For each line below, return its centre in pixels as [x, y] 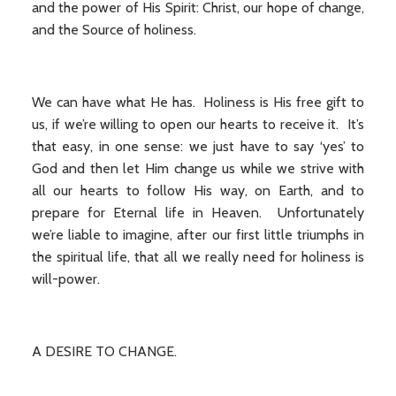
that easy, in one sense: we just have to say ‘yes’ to [198, 146]
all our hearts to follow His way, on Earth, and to [198, 190]
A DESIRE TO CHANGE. [104, 351]
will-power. [65, 279]
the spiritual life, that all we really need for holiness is [198, 257]
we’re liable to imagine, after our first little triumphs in [198, 235]
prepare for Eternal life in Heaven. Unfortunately [198, 213]
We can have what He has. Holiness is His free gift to [198, 102]
